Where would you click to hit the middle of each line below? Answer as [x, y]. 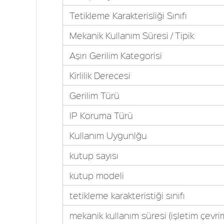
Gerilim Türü [94, 95]
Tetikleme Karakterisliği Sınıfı [128, 15]
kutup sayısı [94, 155]
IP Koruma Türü [101, 115]
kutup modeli [96, 175]
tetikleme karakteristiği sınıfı [127, 195]
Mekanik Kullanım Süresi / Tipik [131, 35]
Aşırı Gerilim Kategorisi [115, 55]
